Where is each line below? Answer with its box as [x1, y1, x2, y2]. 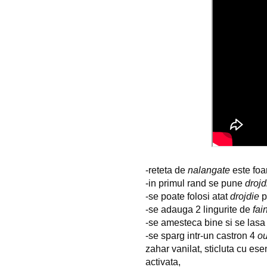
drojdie [230, 191, 259, 201]
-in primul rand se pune [145, 178, 245, 188]
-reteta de [145, 164, 188, 175]
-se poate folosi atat [145, 191, 230, 201]
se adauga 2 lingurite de [148, 204, 253, 215]
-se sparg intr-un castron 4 [145, 230, 257, 241]
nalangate [188, 164, 230, 175]
